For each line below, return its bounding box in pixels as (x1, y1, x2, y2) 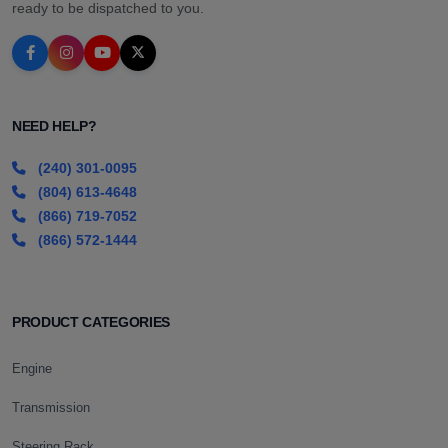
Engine (12, 360, 52, 376)
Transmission (12, 399, 90, 415)
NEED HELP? (12, 118, 97, 134)
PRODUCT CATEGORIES (12, 314, 170, 330)
